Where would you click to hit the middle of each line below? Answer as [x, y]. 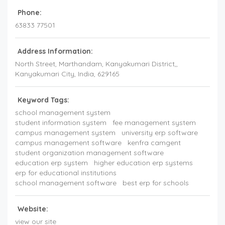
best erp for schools [156, 183]
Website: [33, 209]
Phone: [30, 13]
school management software [66, 183]
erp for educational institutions [66, 173]
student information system [61, 123]
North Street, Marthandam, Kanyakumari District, [96, 64]
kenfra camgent [154, 143]
